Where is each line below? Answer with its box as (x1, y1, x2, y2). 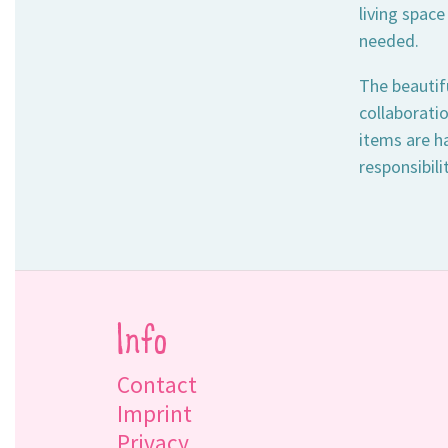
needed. (358, 28, 419, 52)
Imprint (117, 398, 192, 428)
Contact (117, 369, 197, 399)
